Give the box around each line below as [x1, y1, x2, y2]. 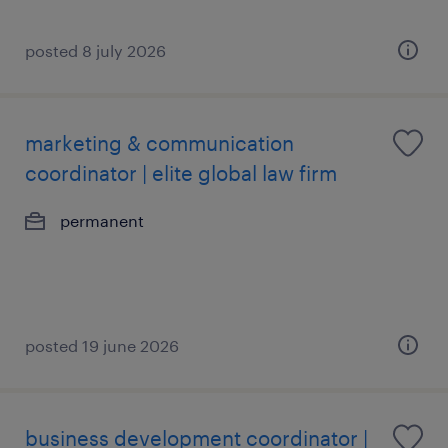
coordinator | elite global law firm [25, 161, 337, 185]
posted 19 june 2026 [25, 336, 179, 355]
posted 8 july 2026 [25, 41, 166, 60]
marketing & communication [25, 131, 294, 155]
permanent [60, 211, 144, 230]
